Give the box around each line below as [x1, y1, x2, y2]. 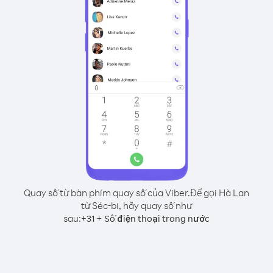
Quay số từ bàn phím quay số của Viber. [24, 186, 190, 199]
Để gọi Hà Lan [190, 186, 249, 199]
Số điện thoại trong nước [104, 213, 210, 224]
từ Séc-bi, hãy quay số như [81, 199, 192, 211]
